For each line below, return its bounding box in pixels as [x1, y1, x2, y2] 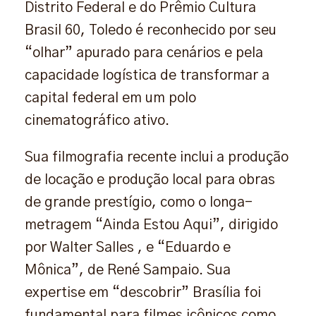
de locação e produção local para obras [25, 172, 275, 187]
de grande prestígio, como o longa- [25, 195, 253, 209]
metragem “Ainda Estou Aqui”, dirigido [25, 217, 278, 232]
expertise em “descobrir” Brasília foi [25, 285, 261, 300]
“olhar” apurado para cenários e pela [25, 45, 263, 60]
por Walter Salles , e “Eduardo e [25, 240, 231, 255]
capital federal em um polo [25, 90, 196, 105]
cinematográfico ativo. [25, 113, 169, 128]
